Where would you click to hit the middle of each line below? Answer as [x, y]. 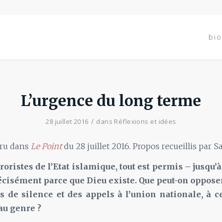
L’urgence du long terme [111, 101]
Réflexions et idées [145, 121]
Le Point [47, 146]
